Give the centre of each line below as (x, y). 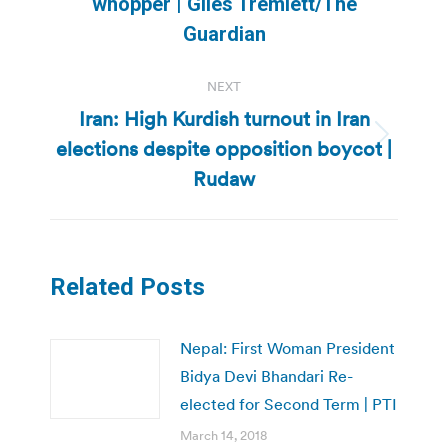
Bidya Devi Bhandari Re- (266, 375)
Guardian (224, 33)
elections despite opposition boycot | (224, 148)
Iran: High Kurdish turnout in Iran (224, 118)
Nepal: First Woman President (287, 347)
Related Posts (127, 286)
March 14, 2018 (223, 435)
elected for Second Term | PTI (288, 403)
